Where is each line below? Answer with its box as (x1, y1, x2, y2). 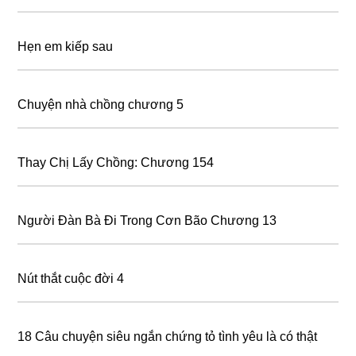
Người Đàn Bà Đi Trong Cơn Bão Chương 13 (17, 214, 277, 228)
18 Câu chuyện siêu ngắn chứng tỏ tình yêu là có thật (17, 330, 318, 344)
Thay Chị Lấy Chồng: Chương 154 (17, 156, 215, 170)
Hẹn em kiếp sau (17, 40, 114, 54)
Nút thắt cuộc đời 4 (17, 272, 125, 286)
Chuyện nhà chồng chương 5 (17, 98, 184, 112)
